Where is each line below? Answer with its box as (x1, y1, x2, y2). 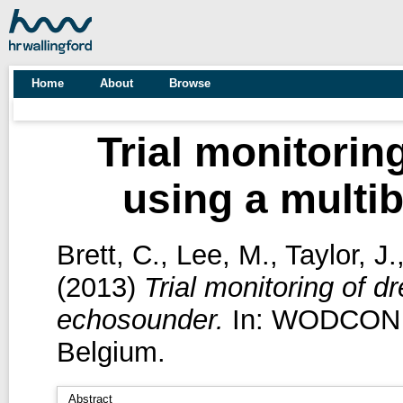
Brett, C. (56, 238, 160, 271)
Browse (169, 76, 210, 90)
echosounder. (56, 303, 224, 336)
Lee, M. (175, 238, 270, 271)
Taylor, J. (284, 238, 397, 271)
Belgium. (56, 336, 166, 368)
